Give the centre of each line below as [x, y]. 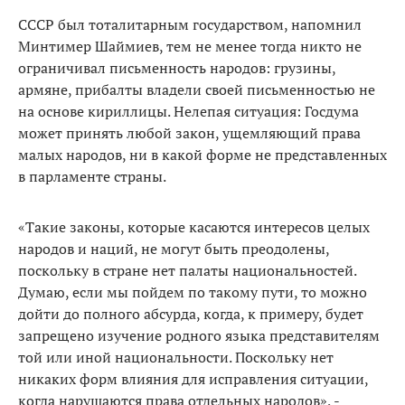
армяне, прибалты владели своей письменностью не [197, 90]
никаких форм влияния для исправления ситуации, [193, 379]
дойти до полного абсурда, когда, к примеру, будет [191, 314]
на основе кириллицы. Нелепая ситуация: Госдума [188, 112]
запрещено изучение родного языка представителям [199, 336]
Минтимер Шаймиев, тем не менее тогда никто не [190, 47]
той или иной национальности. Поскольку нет [176, 358]
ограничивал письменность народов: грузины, [177, 68]
